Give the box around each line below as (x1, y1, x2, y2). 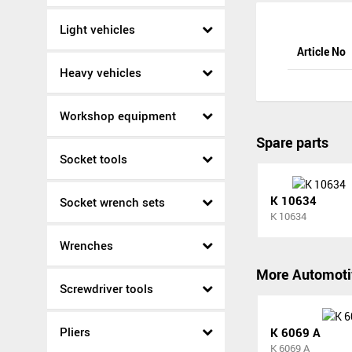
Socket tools (60, 151, 127, 167)
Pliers (60, 324, 90, 339)
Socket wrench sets (60, 194, 165, 210)
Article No (297, 44, 346, 60)
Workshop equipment (60, 108, 176, 123)
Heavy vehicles (60, 64, 141, 80)
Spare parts (256, 133, 328, 152)
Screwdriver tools (60, 280, 153, 296)
